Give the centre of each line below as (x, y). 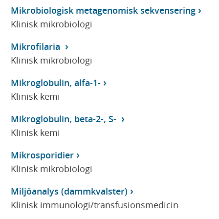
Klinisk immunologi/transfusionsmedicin (95, 205)
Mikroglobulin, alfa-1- (56, 82)
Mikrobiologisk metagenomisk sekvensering (103, 10)
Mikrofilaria (37, 46)
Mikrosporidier (43, 155)
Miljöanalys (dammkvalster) (69, 191)
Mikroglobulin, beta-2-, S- (65, 119)
